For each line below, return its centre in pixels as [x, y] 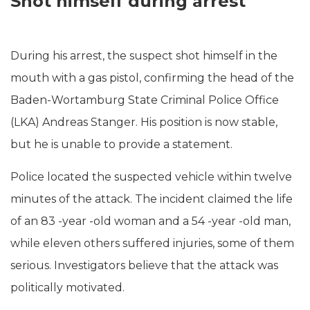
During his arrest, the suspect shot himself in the [144, 55]
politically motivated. [67, 287]
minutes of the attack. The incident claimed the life [152, 199]
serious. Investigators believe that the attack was [144, 265]
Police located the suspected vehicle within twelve [151, 176]
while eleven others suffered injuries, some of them [152, 243]
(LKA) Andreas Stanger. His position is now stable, [144, 122]
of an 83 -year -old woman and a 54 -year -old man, [151, 221]
